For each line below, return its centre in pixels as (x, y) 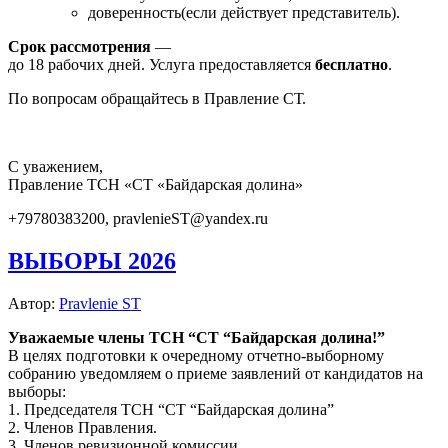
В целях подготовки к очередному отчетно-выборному (196, 355)
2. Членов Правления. (82, 427)
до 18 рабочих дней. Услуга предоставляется (161, 64)
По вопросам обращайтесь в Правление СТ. (157, 98)
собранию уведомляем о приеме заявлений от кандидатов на (215, 373)
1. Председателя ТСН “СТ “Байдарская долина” (171, 409)
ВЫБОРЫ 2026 (92, 260)
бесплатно (351, 64)
